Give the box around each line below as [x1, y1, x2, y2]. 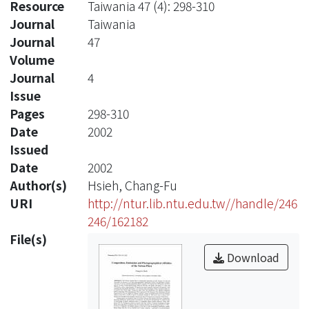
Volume [10, 50, 54, 68]
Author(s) [10, 176, 67, 194]
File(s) [10, 230, 47, 248]
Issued [10, 140, 48, 158]
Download [224, 248, 279, 266]
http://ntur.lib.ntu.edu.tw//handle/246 [87, 194, 297, 212]
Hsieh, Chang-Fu [87, 176, 177, 194]
